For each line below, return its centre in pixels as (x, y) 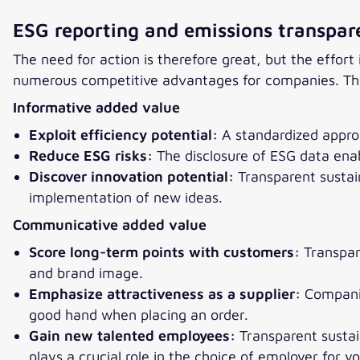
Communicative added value (110, 225)
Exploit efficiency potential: (125, 135)
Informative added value (96, 108)
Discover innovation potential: (133, 177)
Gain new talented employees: (132, 336)
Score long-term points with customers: (166, 252)
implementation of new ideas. (126, 198)
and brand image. (86, 273)
